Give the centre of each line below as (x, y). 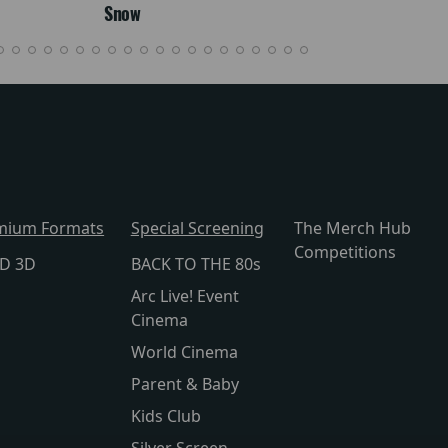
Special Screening (197, 228)
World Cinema (184, 352)
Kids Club (165, 416)
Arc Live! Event (184, 296)
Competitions (345, 252)
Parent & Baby (184, 384)
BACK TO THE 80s (195, 264)
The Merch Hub (353, 228)
